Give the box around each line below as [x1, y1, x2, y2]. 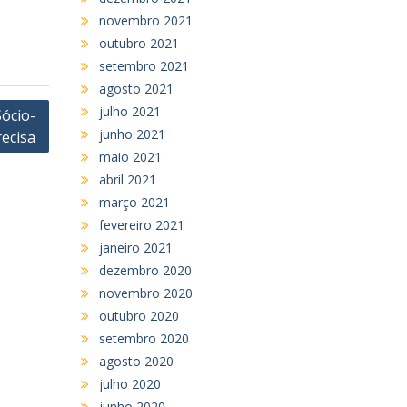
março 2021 [98, 193, 170, 211]
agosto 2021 [98, 79, 174, 97]
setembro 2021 [98, 56, 189, 74]
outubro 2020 [98, 306, 179, 324]
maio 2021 [98, 147, 162, 165]
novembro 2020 [98, 283, 193, 302]
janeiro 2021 [98, 238, 173, 256]
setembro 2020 [98, 329, 189, 347]
